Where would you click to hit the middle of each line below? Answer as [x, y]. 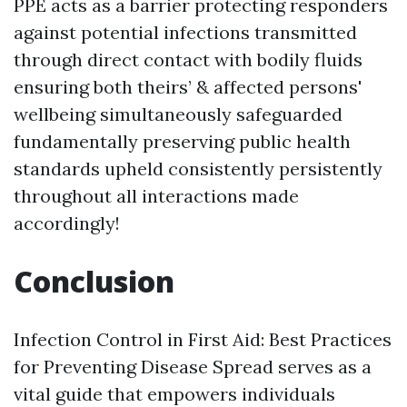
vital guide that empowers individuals [174, 394]
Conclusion [94, 281]
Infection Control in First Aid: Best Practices [203, 339]
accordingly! [67, 223]
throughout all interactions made [156, 196]
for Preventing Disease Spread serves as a [193, 367]
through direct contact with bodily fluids [188, 60]
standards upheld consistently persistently [198, 169]
